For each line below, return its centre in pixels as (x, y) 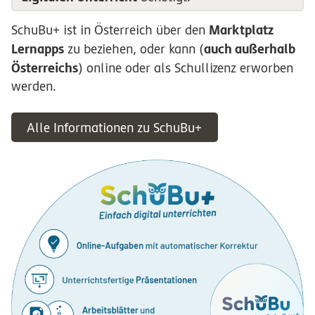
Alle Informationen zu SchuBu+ (115, 127)
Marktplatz (241, 30)
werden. (34, 86)
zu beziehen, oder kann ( (134, 49)
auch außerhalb (250, 49)
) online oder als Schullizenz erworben (186, 68)
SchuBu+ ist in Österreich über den (110, 30)
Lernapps (38, 49)
